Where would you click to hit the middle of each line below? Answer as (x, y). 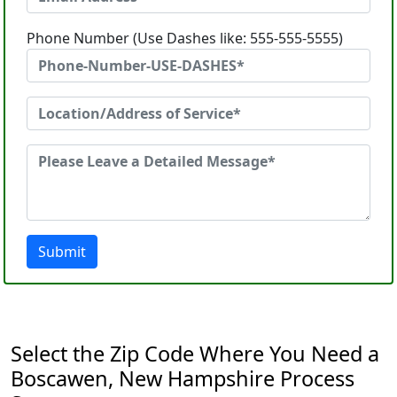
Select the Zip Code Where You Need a (195, 354)
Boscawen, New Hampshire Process (183, 378)
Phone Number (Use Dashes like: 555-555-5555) (185, 38)
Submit (62, 252)
